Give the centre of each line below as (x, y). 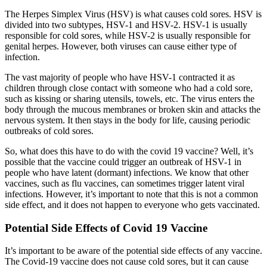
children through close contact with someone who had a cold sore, (129, 88)
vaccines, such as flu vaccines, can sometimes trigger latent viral (125, 183)
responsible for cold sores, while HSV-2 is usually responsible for (128, 35)
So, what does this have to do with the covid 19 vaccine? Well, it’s (129, 151)
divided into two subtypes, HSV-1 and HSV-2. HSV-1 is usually (126, 24)
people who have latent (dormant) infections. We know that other (127, 172)
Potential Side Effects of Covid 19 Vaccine (106, 228)
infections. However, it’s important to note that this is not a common (131, 194)
